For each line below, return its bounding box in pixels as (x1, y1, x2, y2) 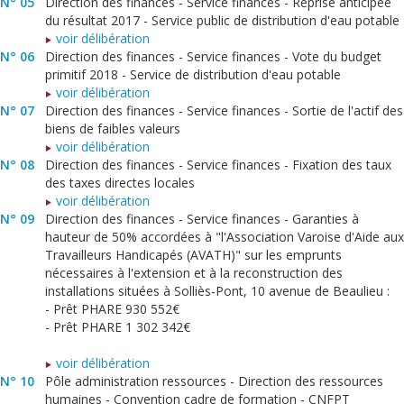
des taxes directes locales (45, 174, 195, 192)
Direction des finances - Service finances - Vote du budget (45, 48, 381, 66)
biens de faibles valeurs (45, 120, 180, 138)
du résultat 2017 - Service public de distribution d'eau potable (45, 12, 399, 30)
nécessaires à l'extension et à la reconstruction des (45, 264, 343, 282)
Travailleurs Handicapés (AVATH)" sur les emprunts (45, 246, 342, 264)
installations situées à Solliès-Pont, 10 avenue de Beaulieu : (45, 282, 390, 300)
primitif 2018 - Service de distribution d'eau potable (45, 66, 341, 84)
